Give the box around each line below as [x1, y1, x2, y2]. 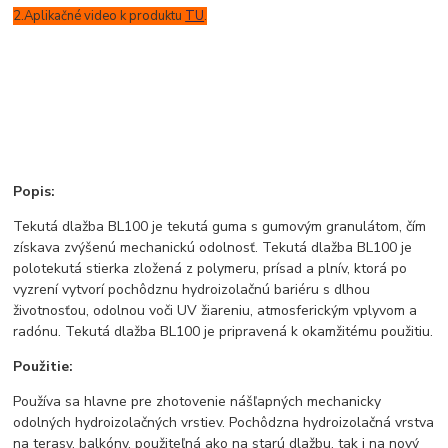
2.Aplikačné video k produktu [13, 7, 186, 26]
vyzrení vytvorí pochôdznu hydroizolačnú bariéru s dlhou [13, 280, 371, 300]
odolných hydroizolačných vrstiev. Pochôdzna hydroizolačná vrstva [13, 413, 435, 433]
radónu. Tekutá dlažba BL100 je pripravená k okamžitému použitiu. [13, 322, 434, 342]
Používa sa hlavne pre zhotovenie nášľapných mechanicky [13, 392, 382, 412]
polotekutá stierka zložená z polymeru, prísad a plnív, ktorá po [13, 259, 408, 279]
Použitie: [13, 357, 74, 377]
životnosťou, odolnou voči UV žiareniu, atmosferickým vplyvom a [13, 301, 418, 321]
